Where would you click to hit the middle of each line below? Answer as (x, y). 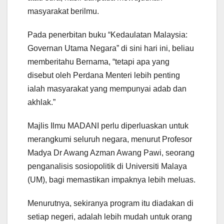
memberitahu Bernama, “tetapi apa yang (98, 62)
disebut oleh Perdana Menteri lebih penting (104, 75)
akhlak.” (41, 102)
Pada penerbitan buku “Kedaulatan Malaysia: (107, 35)
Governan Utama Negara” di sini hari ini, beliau (111, 48)
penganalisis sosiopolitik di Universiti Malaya (107, 166)
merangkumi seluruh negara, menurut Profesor (110, 139)
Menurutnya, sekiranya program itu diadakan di (110, 203)
